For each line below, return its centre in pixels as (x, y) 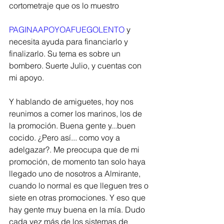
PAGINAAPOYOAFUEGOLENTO (68, 29)
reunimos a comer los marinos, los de (76, 113)
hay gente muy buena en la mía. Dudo (78, 209)
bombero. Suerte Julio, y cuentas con (76, 65)
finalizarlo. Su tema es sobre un (66, 53)
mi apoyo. (27, 77)
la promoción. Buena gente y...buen (73, 125)
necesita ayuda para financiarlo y (69, 41)
